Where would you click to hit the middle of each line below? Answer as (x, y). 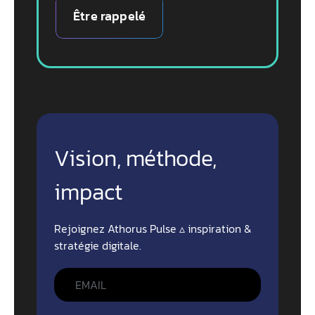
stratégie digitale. (98, 246)
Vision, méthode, (135, 159)
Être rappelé (110, 16)
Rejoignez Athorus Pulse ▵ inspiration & (153, 229)
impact (88, 192)
